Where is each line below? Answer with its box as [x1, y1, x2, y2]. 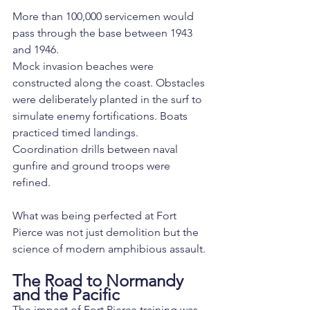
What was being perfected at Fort [12, 209, 179, 223]
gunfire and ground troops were [12, 159, 173, 173]
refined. [12, 176, 51, 190]
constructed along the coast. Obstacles [12, 76, 208, 90]
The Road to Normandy [12, 271, 188, 291]
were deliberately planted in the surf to [12, 93, 205, 107]
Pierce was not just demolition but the [12, 226, 201, 239]
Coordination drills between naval [12, 143, 181, 156]
